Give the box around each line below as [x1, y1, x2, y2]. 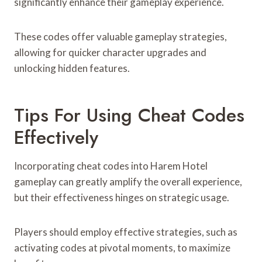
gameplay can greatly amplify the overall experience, [14, 175, 242, 188]
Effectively [14, 123, 98, 151]
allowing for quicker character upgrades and [14, 46, 206, 58]
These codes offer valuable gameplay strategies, [14, 30, 227, 43]
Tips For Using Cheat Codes [14, 101, 244, 129]
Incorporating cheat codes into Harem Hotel [14, 159, 208, 172]
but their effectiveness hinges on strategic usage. [14, 191, 229, 204]
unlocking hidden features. [14, 61, 130, 74]
